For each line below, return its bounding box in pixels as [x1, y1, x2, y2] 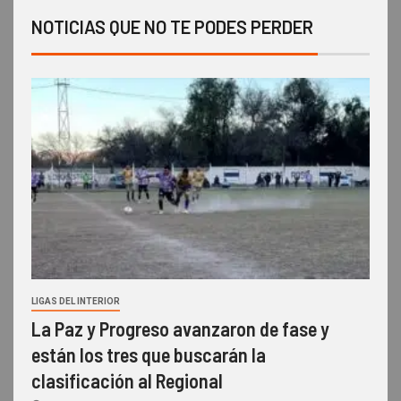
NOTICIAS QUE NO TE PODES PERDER [31, 16, 313, 38]
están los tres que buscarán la [31, 343, 266, 367]
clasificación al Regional [31, 369, 223, 393]
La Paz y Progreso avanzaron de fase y [31, 317, 329, 341]
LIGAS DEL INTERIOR [31, 296, 120, 307]
